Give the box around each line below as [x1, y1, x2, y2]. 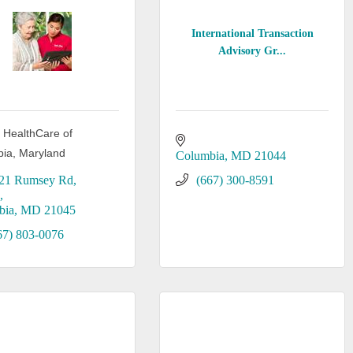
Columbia [175, 149, 225, 162]
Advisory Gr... [218, 44, 287, 57]
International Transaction [191, 27, 314, 39]
